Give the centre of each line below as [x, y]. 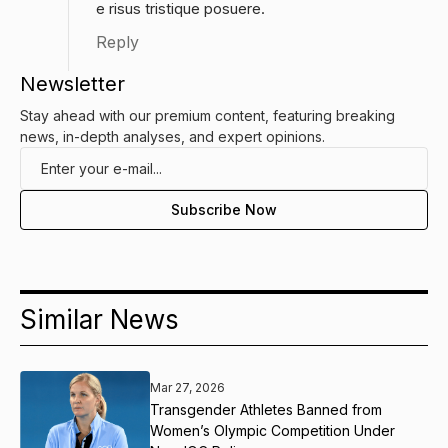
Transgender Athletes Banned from [266, 409]
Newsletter [72, 84]
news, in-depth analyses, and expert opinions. [172, 137]
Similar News [99, 320]
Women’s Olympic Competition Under [272, 430]
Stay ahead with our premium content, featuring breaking [207, 116]
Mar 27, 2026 [187, 387]
